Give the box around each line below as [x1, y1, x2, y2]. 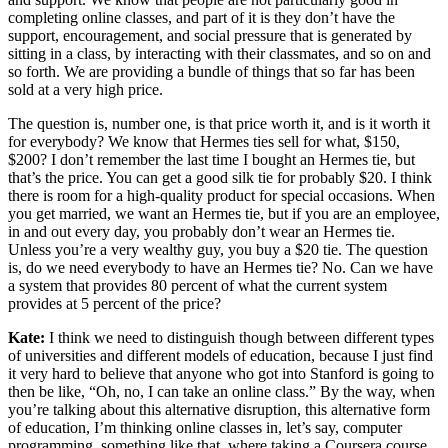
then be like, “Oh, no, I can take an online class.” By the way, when [8, 382, 435, 400]
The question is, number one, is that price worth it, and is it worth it [8, 114, 430, 132]
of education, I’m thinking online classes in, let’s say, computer [8, 418, 402, 436]
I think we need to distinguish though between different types [49, 328, 434, 346]
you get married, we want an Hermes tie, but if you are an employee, [8, 204, 440, 222]
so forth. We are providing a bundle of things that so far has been [8, 62, 415, 80]
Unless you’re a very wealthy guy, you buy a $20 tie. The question [8, 240, 428, 258]
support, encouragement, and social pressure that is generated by [8, 26, 412, 44]
